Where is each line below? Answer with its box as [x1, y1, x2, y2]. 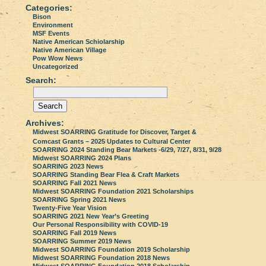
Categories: [26, 2, 72, 12]
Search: [26, 75, 56, 85]
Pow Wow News [33, 54, 83, 62]
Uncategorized [33, 62, 78, 70]
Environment [33, 21, 73, 28]
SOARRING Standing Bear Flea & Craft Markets [33, 170, 179, 178]
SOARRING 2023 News [33, 162, 103, 170]
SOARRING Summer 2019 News [33, 237, 131, 245]
